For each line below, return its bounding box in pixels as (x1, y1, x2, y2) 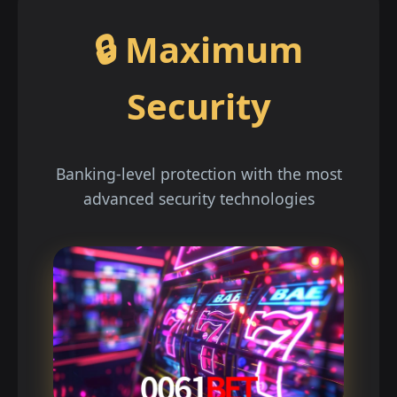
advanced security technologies (82, 187, 315, 209)
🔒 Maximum (94, 24, 303, 74)
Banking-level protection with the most (55, 162, 342, 184)
